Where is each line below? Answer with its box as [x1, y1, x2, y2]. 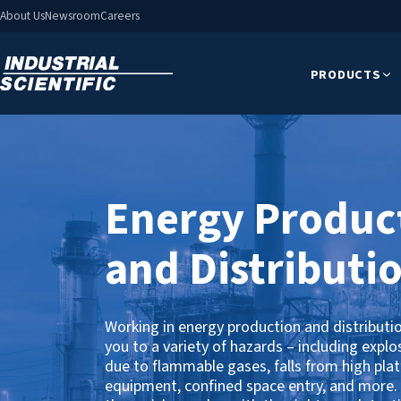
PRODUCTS [310, 64, 381, 84]
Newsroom [45, 7, 100, 24]
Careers [100, 7, 140, 24]
